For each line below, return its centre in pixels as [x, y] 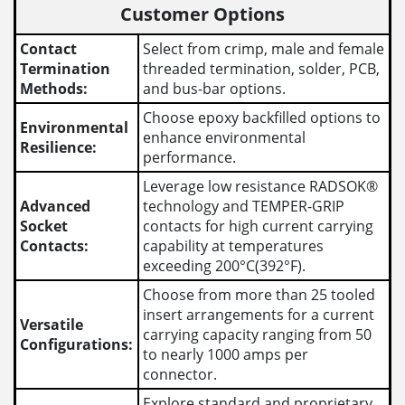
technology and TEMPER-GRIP [244, 206]
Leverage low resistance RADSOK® [261, 186]
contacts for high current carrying [259, 226]
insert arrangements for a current [259, 315]
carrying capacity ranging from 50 [258, 334]
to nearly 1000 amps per [226, 354]
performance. [190, 157]
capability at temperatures [234, 246]
